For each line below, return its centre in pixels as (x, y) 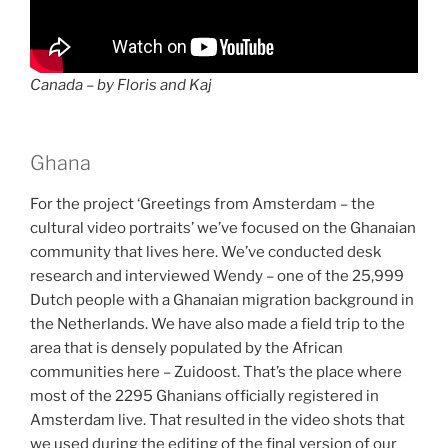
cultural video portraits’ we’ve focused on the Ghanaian (223, 228)
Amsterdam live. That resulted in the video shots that (217, 420)
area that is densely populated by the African (186, 348)
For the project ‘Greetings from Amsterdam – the (202, 204)
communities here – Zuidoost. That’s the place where (216, 372)
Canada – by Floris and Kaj (121, 84)
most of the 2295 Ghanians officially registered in (204, 396)
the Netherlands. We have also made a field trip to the (217, 324)
